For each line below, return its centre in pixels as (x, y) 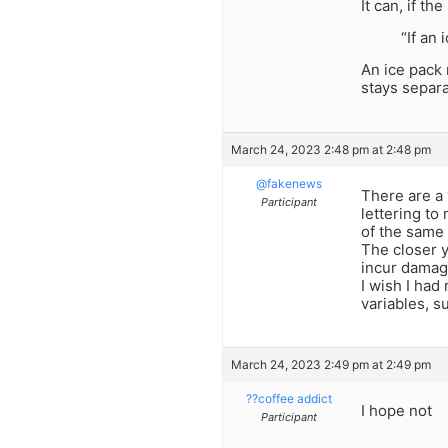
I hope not (396, 411)
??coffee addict (288, 399)
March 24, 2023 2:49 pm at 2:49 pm (331, 365)
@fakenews (288, 183)
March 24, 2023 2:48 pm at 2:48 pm (331, 149)
